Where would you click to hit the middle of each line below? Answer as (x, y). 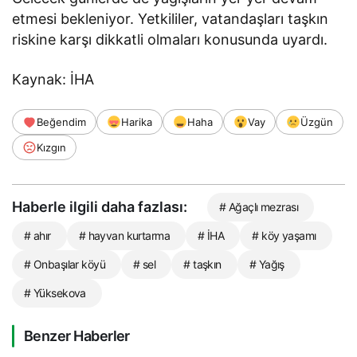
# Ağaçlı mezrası (259, 207)
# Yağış (267, 265)
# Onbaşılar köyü (65, 265)
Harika (137, 122)
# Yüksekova (55, 293)
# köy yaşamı (284, 236)
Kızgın (51, 148)
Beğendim (61, 122)
